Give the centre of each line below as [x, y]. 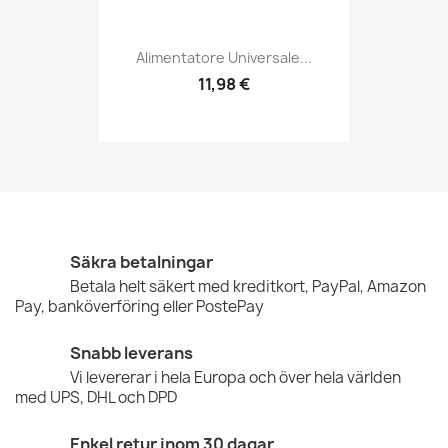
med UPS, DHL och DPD [96, 397]
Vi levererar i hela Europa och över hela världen [235, 377]
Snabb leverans [131, 352]
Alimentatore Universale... [224, 57]
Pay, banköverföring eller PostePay [139, 306]
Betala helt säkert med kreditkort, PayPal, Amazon [248, 286]
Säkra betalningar [141, 261]
